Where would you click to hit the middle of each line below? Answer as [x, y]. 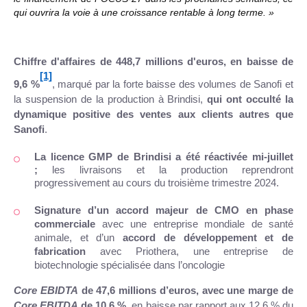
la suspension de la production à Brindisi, [111, 100]
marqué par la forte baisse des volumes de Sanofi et [176, 85]
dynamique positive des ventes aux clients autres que [153, 115]
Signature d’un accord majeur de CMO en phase [164, 211]
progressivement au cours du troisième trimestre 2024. [158, 183]
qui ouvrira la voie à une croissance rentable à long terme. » [144, 12]
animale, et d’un [79, 238]
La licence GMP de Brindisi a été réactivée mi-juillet [164, 157]
